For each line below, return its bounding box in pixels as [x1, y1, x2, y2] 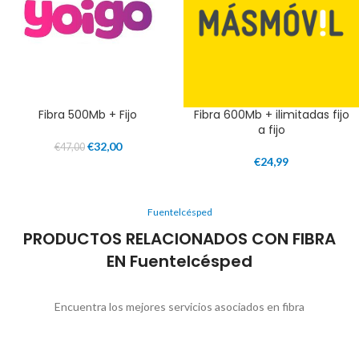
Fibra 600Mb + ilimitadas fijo [193, 107, 349, 123]
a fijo [257, 122, 285, 139]
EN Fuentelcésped [107, 250, 252, 273]
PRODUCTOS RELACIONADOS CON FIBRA [23, 228, 336, 251]
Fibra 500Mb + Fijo [38, 107, 137, 123]
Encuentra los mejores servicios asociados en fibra [54, 300, 305, 314]
